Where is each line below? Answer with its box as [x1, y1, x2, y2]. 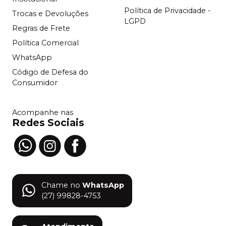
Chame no [41, 181, 80, 190]
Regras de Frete [12, 24, 70, 33]
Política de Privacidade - [124, 6, 211, 16]
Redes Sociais [12, 117, 84, 129]
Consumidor [12, 78, 58, 88]
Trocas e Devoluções [12, 9, 88, 19]
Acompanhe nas [12, 108, 73, 118]
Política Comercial [12, 38, 79, 48]
